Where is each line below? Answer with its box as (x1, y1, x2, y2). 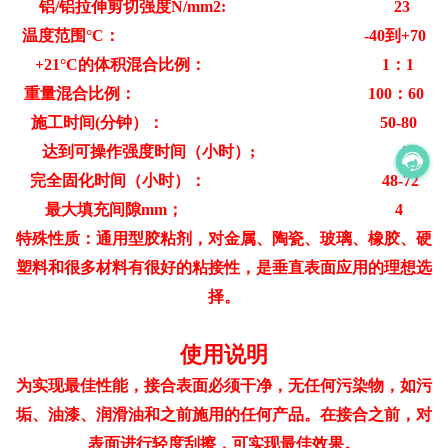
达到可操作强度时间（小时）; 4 (41, 142, 407, 160)
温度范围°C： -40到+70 (22, 26, 426, 44)
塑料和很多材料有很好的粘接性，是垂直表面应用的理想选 (16, 258, 432, 276)
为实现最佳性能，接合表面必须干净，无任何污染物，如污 (16, 376, 432, 394)
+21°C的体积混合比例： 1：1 (34, 55, 414, 73)
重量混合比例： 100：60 (24, 84, 424, 102)
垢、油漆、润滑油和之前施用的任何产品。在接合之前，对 (16, 405, 432, 423)
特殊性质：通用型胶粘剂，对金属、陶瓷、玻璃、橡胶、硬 (16, 229, 432, 247)
